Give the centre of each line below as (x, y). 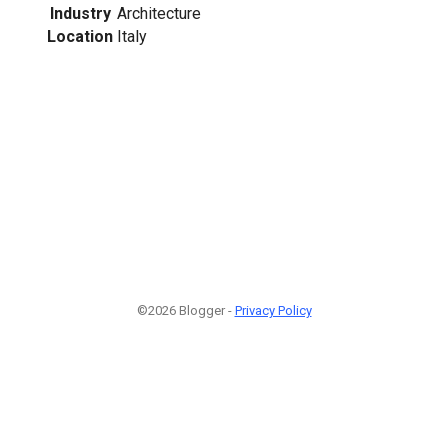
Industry (80, 13)
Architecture (159, 13)
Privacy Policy (273, 311)
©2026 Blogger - (185, 311)
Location (80, 36)
